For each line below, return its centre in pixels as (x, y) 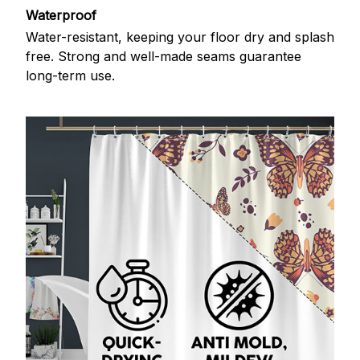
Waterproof (61, 15)
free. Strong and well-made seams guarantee (164, 57)
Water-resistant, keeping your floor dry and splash (180, 37)
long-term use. (70, 76)
